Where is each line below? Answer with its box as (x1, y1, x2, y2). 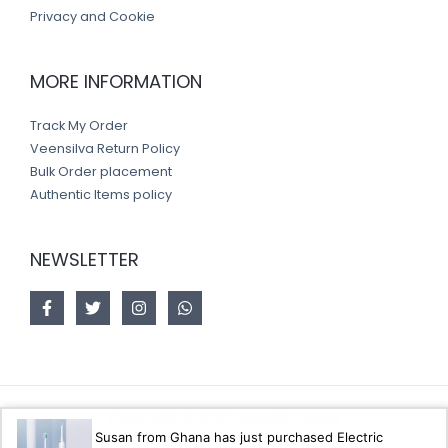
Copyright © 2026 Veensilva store (108, 408, 340, 428)
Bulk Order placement (30, 162, 172, 180)
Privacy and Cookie (30, 8, 155, 26)
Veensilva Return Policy (30, 139, 180, 157)
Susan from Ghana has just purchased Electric (94, 429, 383, 445)
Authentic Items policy (30, 185, 172, 203)
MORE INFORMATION (30, 69, 202, 95)
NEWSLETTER (30, 246, 139, 272)
